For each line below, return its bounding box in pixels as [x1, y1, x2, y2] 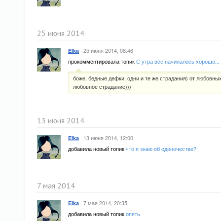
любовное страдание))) [73, 82, 131, 90]
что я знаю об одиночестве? [126, 145, 196, 152]
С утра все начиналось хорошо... [136, 57, 220, 65]
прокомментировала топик [68, 57, 136, 65]
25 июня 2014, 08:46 [83, 46, 133, 54]
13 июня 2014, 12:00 [83, 134, 133, 142]
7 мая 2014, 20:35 [83, 199, 127, 207]
